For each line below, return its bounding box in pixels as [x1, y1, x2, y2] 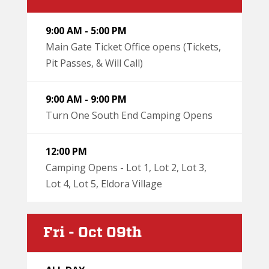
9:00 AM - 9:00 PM [46, 92, 127, 106]
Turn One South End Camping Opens [46, 108, 213, 122]
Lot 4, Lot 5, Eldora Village [46, 177, 162, 190]
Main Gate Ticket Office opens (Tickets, [46, 40, 221, 53]
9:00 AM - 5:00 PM [46, 23, 127, 37]
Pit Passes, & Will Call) [46, 56, 143, 70]
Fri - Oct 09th [43, 225, 142, 240]
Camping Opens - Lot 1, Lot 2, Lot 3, [46, 160, 207, 174]
